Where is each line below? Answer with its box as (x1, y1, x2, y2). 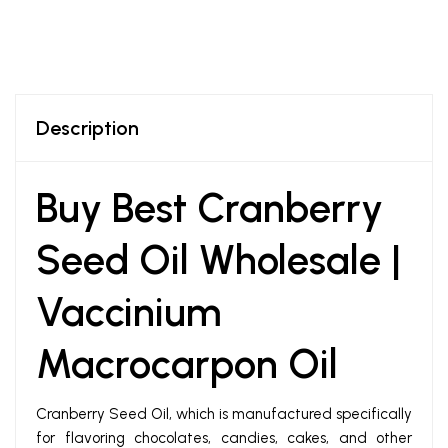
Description (36, 116, 139, 141)
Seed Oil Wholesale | (36, 236, 401, 285)
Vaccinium (36, 288, 221, 337)
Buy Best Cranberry (36, 184, 383, 233)
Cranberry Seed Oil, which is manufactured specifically (36, 405, 412, 424)
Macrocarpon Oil (36, 340, 338, 389)
